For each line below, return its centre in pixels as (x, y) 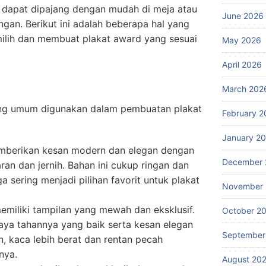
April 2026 (242, 64)
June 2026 (243, 16)
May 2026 (242, 40)
